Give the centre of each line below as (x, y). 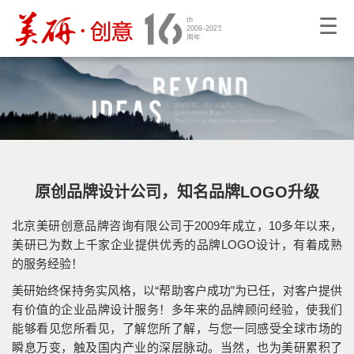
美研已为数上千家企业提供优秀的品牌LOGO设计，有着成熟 (177, 245)
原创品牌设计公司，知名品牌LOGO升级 (177, 192)
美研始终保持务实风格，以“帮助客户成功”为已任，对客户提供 (177, 290)
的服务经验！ (47, 264)
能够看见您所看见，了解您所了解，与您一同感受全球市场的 (177, 328)
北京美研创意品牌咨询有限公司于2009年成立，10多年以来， (177, 226)
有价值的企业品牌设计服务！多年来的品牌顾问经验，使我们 (177, 309)
